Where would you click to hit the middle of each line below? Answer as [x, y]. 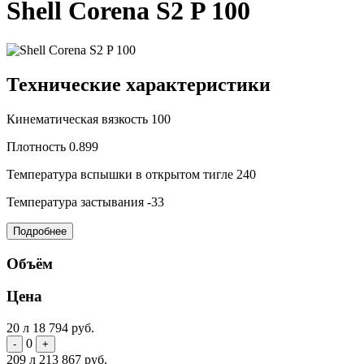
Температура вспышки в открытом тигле [121, 174]
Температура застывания [77, 201]
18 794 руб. [63, 328]
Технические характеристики [139, 85]
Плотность [38, 146]
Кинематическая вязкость [79, 119]
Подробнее [40, 231]
